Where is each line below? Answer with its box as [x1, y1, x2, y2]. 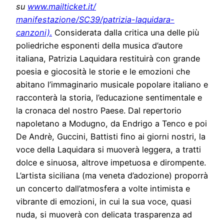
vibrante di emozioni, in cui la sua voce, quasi [16, 196, 191, 207]
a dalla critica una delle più [97, 27, 199, 38]
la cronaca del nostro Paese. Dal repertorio [16, 105, 181, 116]
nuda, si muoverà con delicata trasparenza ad [16, 209, 192, 220]
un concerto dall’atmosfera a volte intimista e [16, 183, 190, 194]
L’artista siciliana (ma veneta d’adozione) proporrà [16, 170, 208, 181]
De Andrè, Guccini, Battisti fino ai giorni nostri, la [16, 131, 205, 142]
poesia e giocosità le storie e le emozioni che [16, 66, 190, 77]
